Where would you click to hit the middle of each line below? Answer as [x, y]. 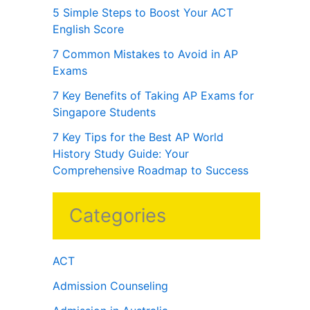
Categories [118, 216]
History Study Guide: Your [121, 154]
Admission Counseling [110, 286]
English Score [90, 29]
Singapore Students [104, 112]
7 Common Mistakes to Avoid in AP [145, 54]
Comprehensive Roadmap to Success [152, 171]
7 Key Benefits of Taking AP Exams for [153, 96]
